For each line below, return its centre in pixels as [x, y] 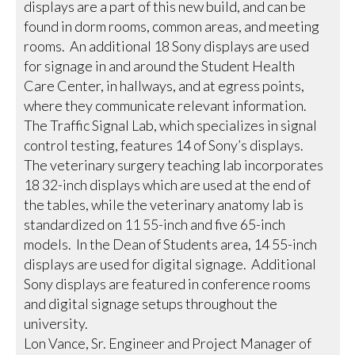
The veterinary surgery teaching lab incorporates [174, 164]
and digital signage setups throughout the [151, 303]
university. [56, 323]
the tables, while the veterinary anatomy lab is [164, 204]
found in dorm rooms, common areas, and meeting [172, 26]
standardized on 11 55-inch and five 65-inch [155, 224]
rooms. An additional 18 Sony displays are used [167, 46]
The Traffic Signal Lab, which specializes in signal [171, 125]
